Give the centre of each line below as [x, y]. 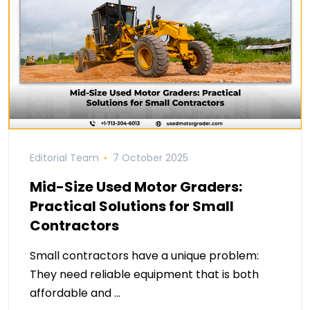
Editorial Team [64, 158]
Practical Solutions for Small [132, 207]
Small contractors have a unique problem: [144, 256]
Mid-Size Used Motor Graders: [136, 187]
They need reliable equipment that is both [144, 275]
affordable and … [75, 293]
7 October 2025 [150, 158]
